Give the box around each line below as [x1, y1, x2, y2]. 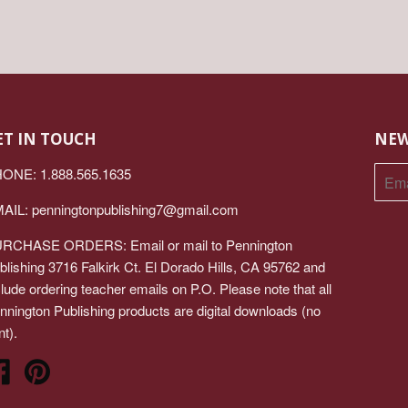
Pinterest [50, 358, 104, 377]
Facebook [10, 358, 69, 377]
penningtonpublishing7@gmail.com [31, 199, 239, 219]
